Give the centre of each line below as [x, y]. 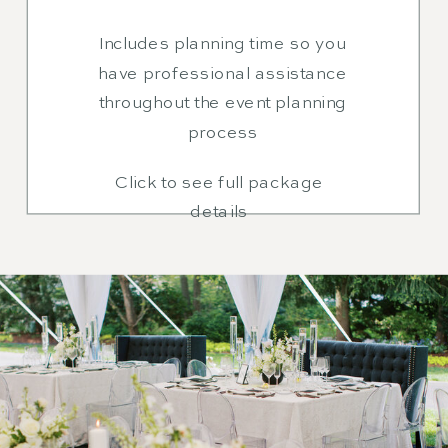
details [219, 213]
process [222, 133]
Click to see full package [219, 183]
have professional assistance [223, 74]
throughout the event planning [222, 103]
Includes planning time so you [222, 45]
